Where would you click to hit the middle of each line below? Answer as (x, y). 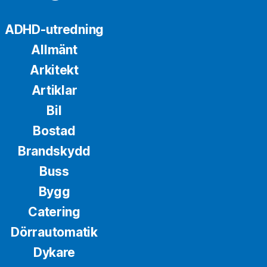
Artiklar (54, 91)
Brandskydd (54, 151)
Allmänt (54, 50)
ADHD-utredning (54, 30)
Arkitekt (54, 70)
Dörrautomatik (54, 232)
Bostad (54, 131)
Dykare (54, 253)
